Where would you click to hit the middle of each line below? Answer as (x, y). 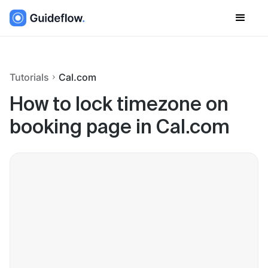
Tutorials (29, 77)
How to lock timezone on (119, 105)
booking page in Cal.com (120, 128)
